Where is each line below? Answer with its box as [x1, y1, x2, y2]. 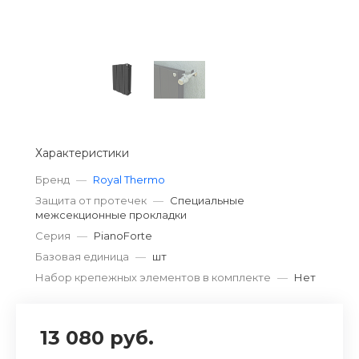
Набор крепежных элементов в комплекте [35, 271, 271, 284]
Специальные [170, 194, 244, 207]
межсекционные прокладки [35, 208, 187, 221]
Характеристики [35, 146, 129, 160]
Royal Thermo [93, 173, 165, 186]
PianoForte [94, 229, 152, 242]
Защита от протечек [35, 194, 147, 207]
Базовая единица [35, 250, 129, 263]
